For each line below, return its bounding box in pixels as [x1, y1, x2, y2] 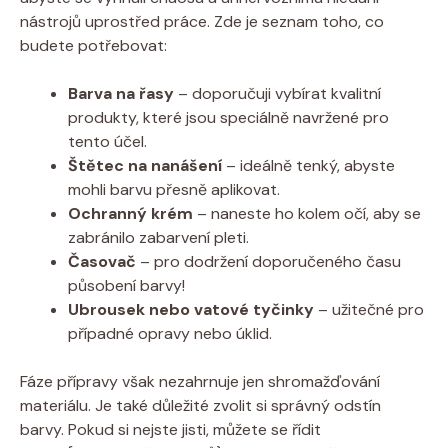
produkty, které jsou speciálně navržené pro [68, 106, 389, 128]
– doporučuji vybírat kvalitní [174, 82, 381, 104]
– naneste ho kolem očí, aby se [193, 202, 421, 224]
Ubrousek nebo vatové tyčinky [68, 298, 314, 320]
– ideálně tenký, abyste [222, 154, 395, 176]
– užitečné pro [314, 298, 424, 320]
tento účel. [68, 130, 147, 152]
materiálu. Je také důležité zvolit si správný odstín [20, 394, 381, 416]
